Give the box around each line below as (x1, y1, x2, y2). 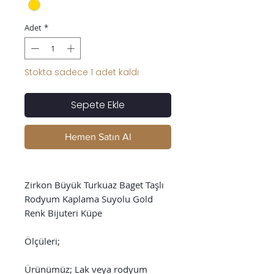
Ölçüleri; (24, 234, 60, 247)
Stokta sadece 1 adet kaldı (24, 65, 139, 78)
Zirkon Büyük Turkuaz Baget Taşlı (24, 178, 164, 191)
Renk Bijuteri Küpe (24, 206, 102, 219)
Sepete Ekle (71, 97, 125, 112)
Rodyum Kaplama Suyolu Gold (24, 192, 153, 205)
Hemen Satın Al (64, 131, 131, 142)
